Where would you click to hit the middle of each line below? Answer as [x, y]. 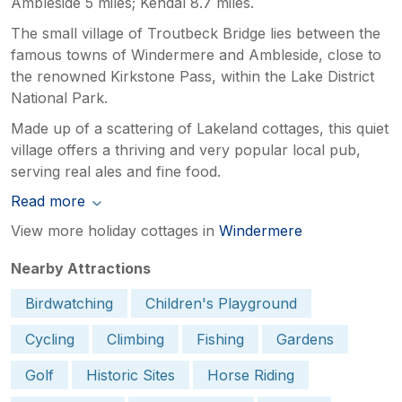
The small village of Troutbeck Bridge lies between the [196, 33]
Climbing [135, 339]
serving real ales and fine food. [116, 171]
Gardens [305, 339]
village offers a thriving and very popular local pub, [186, 149]
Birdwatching [69, 303]
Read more [48, 201]
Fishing [220, 339]
